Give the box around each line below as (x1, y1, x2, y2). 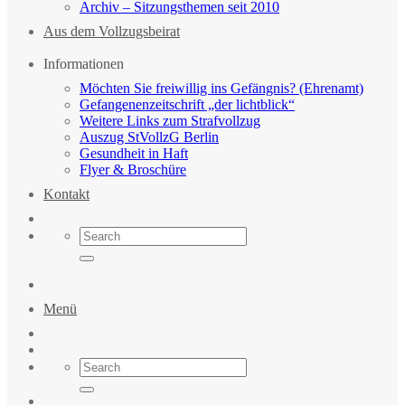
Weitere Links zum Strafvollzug (80, 113, 260, 128)
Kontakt (43, 186, 89, 202)
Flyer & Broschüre (80, 162, 186, 177)
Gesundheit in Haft (80, 146, 188, 161)
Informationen (43, 56, 124, 71)
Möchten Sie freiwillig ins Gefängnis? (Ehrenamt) (80, 80, 363, 96)
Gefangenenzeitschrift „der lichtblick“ (80, 97, 295, 112)
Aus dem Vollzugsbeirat (43, 24, 180, 39)
